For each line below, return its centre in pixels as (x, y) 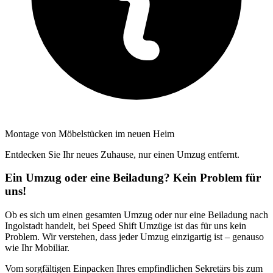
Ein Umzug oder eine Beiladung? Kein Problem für (133, 178)
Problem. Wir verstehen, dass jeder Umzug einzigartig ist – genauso (134, 237)
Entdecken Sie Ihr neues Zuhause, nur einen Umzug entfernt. (122, 154)
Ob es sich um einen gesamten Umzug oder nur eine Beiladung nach (136, 215)
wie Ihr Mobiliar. (37, 248)
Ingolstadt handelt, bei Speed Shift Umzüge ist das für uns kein (126, 226)
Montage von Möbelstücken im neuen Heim (90, 133)
